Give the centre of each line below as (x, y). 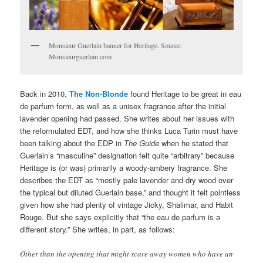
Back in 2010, (45, 93)
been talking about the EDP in (72, 143)
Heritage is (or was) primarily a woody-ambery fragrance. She (124, 167)
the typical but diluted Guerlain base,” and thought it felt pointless (131, 192)
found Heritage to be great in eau (185, 93)
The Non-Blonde (99, 93)
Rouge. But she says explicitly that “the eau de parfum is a (120, 217)
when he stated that (194, 143)
